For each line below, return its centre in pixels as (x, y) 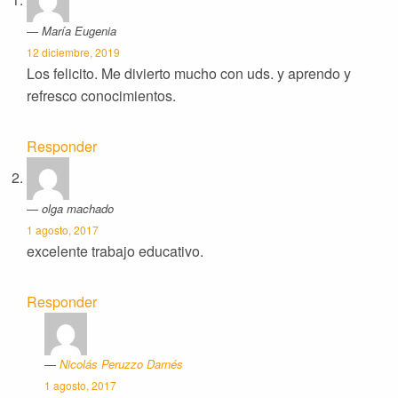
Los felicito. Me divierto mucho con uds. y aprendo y (189, 74)
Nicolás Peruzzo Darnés (121, 364)
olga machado (78, 209)
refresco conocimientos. (101, 96)
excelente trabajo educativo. (115, 251)
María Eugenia (79, 31)
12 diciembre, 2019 (73, 52)
